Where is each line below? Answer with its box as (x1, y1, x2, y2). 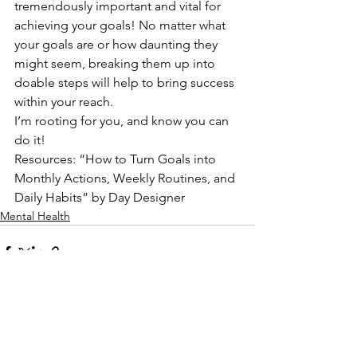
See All (220, 335, 255, 349)
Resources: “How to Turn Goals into (14, 151, 219, 167)
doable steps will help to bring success (14, 75, 237, 90)
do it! (14, 132, 49, 147)
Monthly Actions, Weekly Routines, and (14, 171, 238, 186)
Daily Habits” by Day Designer (14, 190, 185, 205)
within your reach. (14, 94, 116, 109)
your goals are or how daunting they (14, 37, 221, 52)
